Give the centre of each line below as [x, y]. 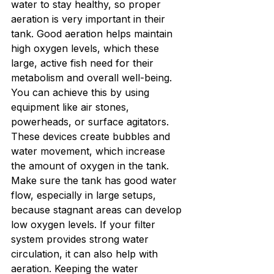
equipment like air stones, [72, 107]
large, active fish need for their [84, 63]
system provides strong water [81, 239]
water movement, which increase [90, 151]
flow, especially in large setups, [85, 195]
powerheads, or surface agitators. [91, 122]
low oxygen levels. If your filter [85, 225]
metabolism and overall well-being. [93, 78]
